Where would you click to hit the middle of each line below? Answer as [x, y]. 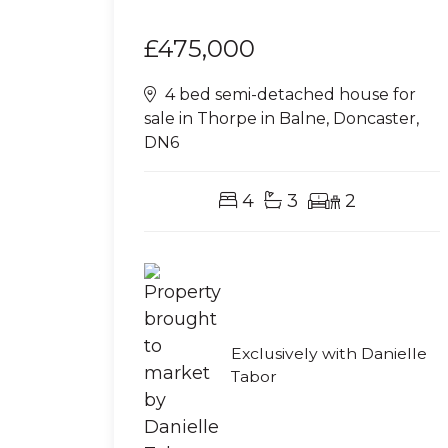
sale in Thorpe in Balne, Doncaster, [281, 118]
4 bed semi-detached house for [288, 94]
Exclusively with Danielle [329, 354]
